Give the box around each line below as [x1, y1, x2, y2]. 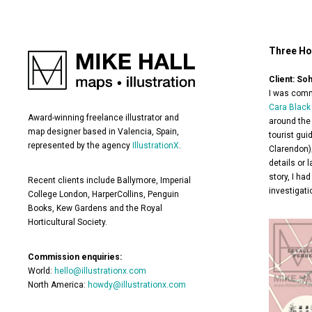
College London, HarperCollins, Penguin [28, 189, 180, 200]
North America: [28, 280, 88, 290]
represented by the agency [28, 141, 133, 151]
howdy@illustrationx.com [88, 280, 187, 290]
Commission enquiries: [28, 252, 123, 263]
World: [28, 266, 55, 276]
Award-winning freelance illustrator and [28, 113, 180, 123]
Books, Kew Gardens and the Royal [28, 203, 163, 214]
